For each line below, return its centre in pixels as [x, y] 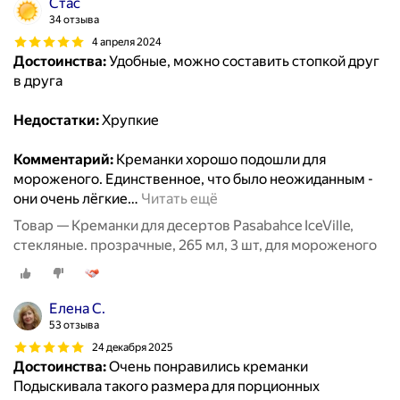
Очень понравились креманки [207, 367]
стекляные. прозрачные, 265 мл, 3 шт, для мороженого [195, 246]
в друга [38, 81]
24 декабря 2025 [133, 347]
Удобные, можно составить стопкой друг [243, 62]
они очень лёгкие [71, 199]
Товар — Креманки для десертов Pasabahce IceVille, [183, 226]
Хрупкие [129, 121]
